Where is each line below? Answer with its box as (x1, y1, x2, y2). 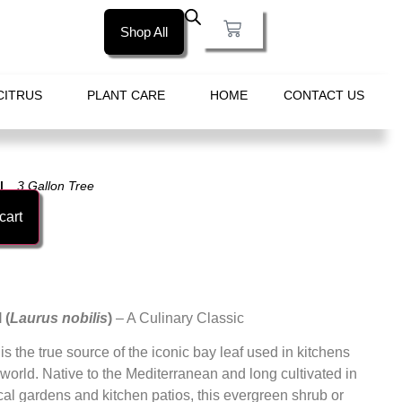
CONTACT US (283, 88, 364, 102)
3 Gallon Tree (17, 179, 95, 193)
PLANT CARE (86, 88, 165, 102)
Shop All (120, 24, 169, 39)
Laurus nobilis (10, 310, 109, 326)
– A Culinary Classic (112, 310, 245, 326)
